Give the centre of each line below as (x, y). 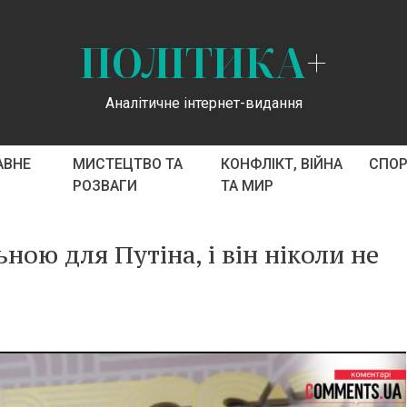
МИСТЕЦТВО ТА (127, 164)
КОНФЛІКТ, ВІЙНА (281, 164)
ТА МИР (247, 186)
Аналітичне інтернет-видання (203, 103)
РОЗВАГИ (104, 186)
